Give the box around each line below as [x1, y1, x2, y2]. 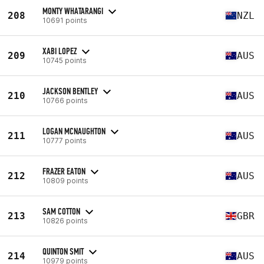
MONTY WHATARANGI [42, 5, 103, 16]
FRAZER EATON [42, 165, 85, 177]
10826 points [42, 216, 88, 225]
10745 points [42, 55, 87, 65]
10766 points [42, 95, 88, 105]
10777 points [42, 136, 87, 145]
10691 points [42, 15, 87, 25]
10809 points [42, 176, 88, 185]
